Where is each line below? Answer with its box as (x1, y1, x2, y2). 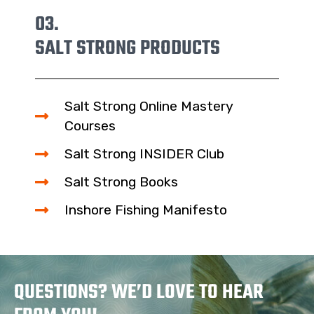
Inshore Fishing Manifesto (64, 202, 227, 219)
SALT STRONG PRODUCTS (35, 33, 220, 65)
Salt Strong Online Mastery (64, 98, 233, 115)
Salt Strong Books (64, 174, 178, 191)
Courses (64, 118, 116, 135)
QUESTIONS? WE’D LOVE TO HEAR (14, 276, 264, 308)
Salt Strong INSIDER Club (64, 146, 224, 163)
